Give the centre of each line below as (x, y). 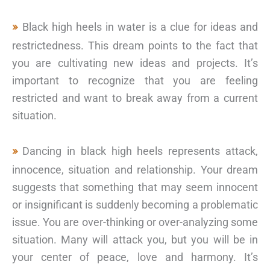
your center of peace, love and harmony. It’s (135, 257)
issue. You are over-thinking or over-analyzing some (135, 222)
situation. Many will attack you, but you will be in (135, 240)
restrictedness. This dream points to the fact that (135, 45)
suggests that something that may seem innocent (135, 187)
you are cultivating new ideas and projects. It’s (135, 63)
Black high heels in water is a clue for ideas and (140, 27)
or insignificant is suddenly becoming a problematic (135, 205)
